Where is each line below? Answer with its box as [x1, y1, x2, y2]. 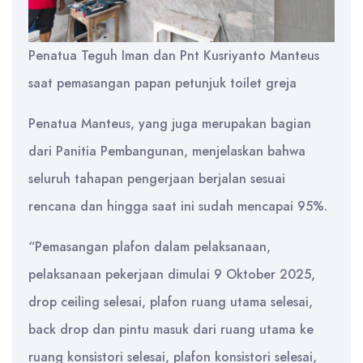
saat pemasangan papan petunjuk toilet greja [28, 74, 297, 93]
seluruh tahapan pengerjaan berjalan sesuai [28, 169, 285, 189]
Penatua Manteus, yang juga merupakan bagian [28, 114, 311, 134]
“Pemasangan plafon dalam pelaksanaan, [28, 237, 271, 257]
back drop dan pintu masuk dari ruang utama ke [28, 320, 314, 340]
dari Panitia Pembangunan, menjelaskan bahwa [28, 142, 305, 161]
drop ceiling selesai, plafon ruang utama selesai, [28, 293, 313, 312]
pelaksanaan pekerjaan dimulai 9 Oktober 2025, [28, 265, 315, 284]
